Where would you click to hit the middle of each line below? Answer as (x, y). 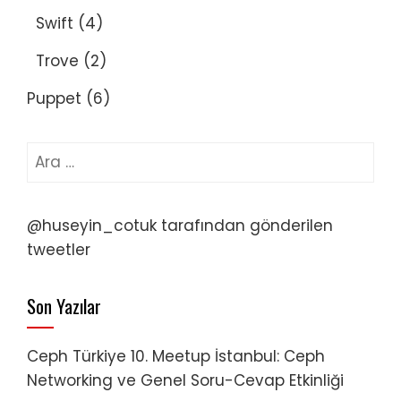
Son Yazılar (64, 306)
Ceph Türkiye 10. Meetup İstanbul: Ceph (176, 356)
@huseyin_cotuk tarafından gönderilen (180, 226)
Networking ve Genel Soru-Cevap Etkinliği (185, 380)
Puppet (54, 98)
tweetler (59, 250)
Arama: (54, 153)
